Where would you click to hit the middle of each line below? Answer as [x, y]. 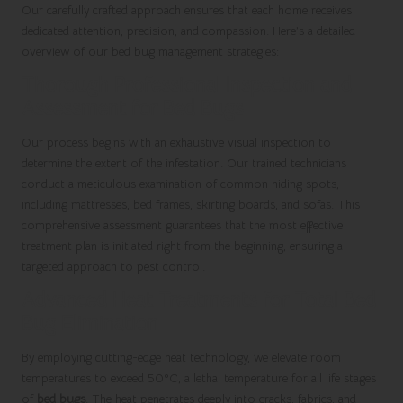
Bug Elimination [90, 323]
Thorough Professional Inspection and [187, 84]
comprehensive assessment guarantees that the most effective [182, 226]
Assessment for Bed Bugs [133, 107]
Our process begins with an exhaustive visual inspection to [176, 143]
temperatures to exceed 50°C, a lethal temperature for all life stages [199, 379]
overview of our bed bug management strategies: [150, 51]
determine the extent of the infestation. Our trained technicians [184, 164]
